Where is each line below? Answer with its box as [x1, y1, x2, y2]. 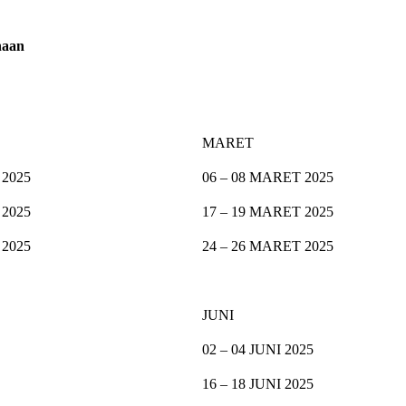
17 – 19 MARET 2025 [202, 203, 333, 219]
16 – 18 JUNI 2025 [202, 375, 314, 391]
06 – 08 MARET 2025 [202, 169, 333, 185]
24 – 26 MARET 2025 [202, 237, 333, 254]
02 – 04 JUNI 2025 [202, 341, 314, 357]
